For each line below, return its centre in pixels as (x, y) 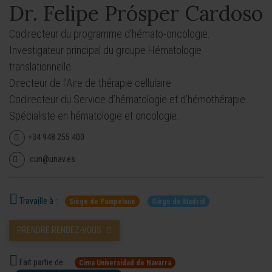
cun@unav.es (53, 159)
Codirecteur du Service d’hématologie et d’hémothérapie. (128, 99)
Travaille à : (37, 201)
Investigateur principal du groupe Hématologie (105, 50)
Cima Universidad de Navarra (125, 263)
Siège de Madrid (178, 202)
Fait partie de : (42, 262)
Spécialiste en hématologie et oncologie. (94, 116)
